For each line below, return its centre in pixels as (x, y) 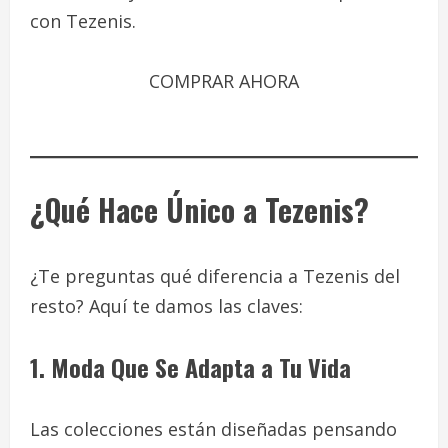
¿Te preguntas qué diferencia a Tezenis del (215, 276)
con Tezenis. (83, 21)
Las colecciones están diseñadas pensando (213, 429)
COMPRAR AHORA (224, 81)
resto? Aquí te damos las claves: (166, 306)
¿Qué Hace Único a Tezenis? (199, 210)
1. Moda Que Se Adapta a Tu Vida (190, 367)
